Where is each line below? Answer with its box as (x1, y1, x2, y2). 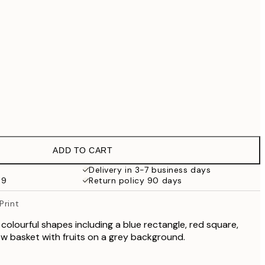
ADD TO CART (53, 146, 113, 155)
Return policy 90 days (89, 175, 182, 186)
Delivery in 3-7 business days (89, 164, 211, 175)
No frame (69, 106, 106, 117)
